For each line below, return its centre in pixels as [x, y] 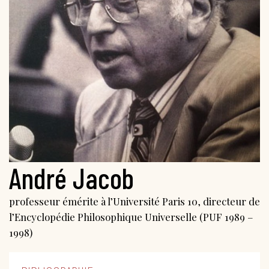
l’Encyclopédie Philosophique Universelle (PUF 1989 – [131, 217]
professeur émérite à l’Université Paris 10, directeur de [134, 201]
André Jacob [71, 178]
